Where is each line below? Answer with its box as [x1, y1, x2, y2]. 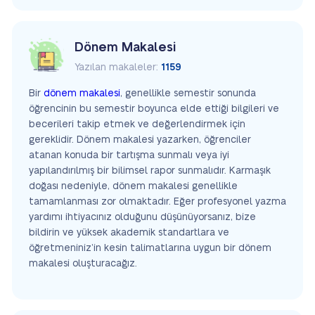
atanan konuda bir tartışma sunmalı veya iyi [29, 150, 229, 160]
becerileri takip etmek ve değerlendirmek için [29, 120, 245, 129]
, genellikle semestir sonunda [120, 89, 256, 98]
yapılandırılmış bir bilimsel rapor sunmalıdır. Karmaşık [29, 166, 271, 176]
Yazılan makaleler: [75, 63, 161, 72]
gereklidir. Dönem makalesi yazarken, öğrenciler [29, 135, 251, 145]
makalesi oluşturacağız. [29, 259, 137, 269]
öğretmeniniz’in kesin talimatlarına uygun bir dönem [29, 243, 271, 253]
